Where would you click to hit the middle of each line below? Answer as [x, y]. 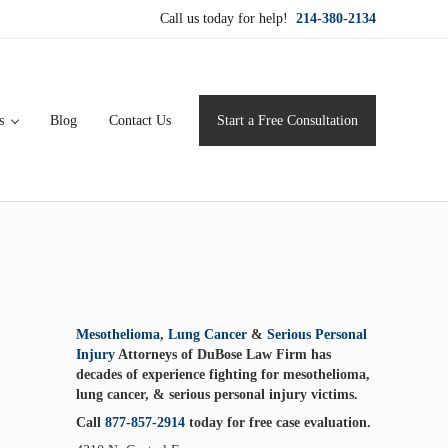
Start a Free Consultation [287, 119]
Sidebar [133, 292]
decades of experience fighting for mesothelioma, [223, 374]
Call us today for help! [228, 18]
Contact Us [140, 119]
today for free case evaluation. [278, 422]
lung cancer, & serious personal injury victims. [217, 394]
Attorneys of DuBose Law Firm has [223, 354]
